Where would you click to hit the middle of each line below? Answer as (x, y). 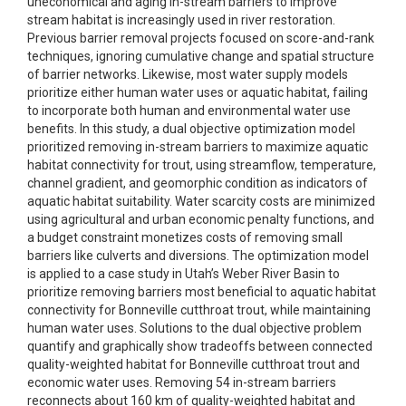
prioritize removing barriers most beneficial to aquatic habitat (202, 292)
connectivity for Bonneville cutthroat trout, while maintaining (199, 310)
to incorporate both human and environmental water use (189, 111)
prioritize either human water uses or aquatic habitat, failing (198, 92)
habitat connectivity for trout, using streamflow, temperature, (202, 165)
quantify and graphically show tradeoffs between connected (200, 346)
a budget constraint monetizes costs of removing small (185, 237)
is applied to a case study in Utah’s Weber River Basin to (184, 274)
